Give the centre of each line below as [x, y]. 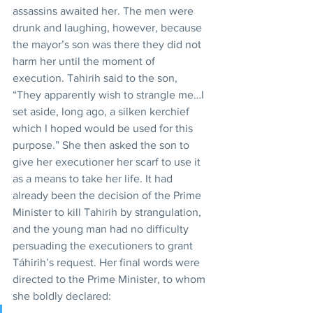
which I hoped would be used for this [104, 128]
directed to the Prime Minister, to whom [110, 279]
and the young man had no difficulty [102, 228]
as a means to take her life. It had [94, 178]
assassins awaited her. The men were [104, 10]
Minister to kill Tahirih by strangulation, [108, 212]
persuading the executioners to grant [104, 245]
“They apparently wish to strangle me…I [110, 94]
